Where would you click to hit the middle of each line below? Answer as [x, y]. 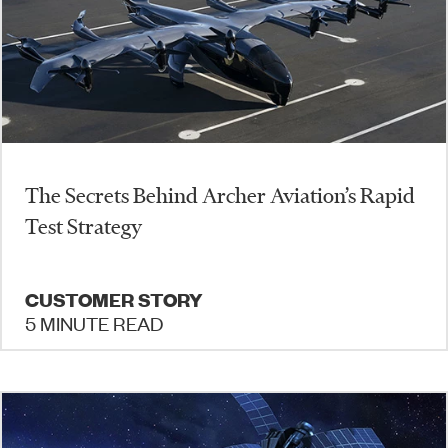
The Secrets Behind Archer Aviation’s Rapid [220, 194]
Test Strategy [83, 225]
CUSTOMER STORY [114, 299]
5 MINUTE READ [94, 322]
